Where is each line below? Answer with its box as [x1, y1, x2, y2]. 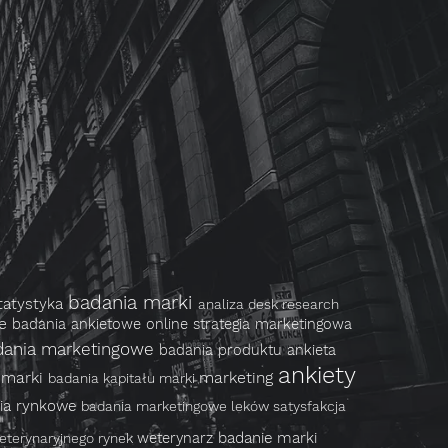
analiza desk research [198, 296, 339, 312]
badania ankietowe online [12, 315, 193, 333]
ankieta [287, 341, 336, 359]
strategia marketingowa [193, 315, 352, 333]
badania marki [68, 291, 198, 314]
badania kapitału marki [48, 370, 199, 386]
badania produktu [159, 341, 287, 359]
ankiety [278, 361, 355, 389]
